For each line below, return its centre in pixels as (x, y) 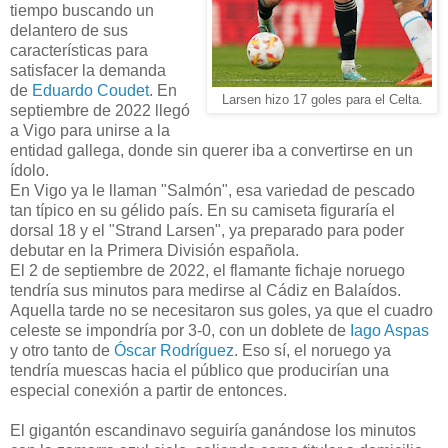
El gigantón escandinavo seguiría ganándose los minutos (213, 430)
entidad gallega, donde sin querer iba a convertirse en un (211, 150)
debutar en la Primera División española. (154, 250)
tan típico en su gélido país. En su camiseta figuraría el (202, 210)
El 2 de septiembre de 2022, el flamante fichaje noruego (207, 270)
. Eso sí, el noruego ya (312, 350)
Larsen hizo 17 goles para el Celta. (322, 99)
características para (79, 50)
